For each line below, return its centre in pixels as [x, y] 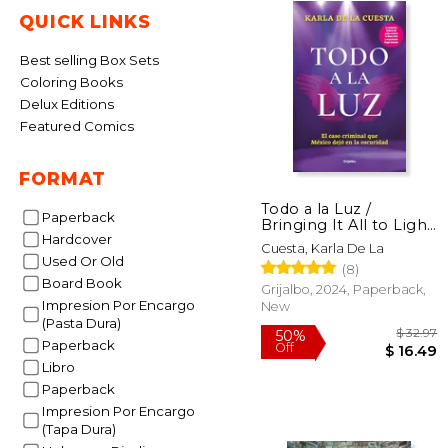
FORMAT [63, 178]
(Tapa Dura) [78, 429]
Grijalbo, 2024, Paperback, [343, 289]
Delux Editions [72, 104]
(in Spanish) [306, 240]
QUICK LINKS [85, 21]
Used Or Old [87, 261]
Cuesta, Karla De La [322, 248]
